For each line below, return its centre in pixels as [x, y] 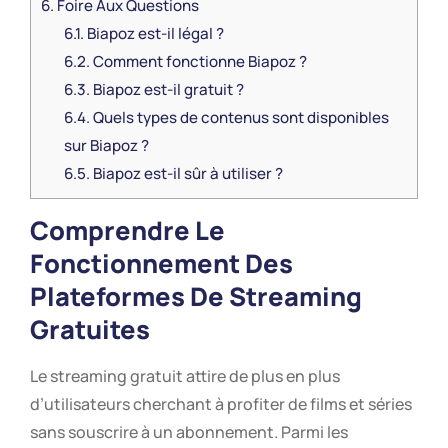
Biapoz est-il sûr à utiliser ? [186, 173]
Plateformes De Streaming [196, 296]
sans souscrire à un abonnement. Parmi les [189, 431]
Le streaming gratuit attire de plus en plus [185, 375]
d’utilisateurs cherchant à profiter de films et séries [221, 403]
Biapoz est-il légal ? [153, 33]
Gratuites [90, 329]
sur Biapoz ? [106, 145]
